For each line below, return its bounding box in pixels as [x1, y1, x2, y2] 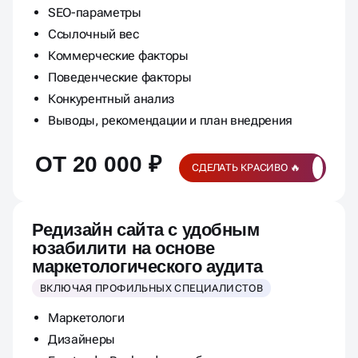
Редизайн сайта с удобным [32, 219, 260, 240]
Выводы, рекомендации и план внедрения [48, 112, 293, 128]
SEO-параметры [48, 4, 141, 20]
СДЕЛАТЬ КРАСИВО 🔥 [192, 161, 300, 174]
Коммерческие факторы [48, 47, 189, 63]
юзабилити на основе [32, 237, 215, 258]
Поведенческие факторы [48, 69, 192, 85]
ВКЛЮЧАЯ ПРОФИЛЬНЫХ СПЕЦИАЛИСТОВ [39, 281, 264, 294]
